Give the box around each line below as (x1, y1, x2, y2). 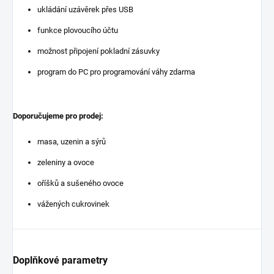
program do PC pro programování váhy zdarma (37, 67, 195, 76)
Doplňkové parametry (13, 254, 108, 266)
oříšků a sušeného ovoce (37, 178, 124, 188)
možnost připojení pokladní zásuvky (37, 46, 160, 56)
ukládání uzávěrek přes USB (37, 4, 133, 14)
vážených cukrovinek (37, 199, 109, 209)
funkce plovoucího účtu (37, 25, 118, 35)
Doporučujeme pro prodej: (13, 111, 103, 120)
